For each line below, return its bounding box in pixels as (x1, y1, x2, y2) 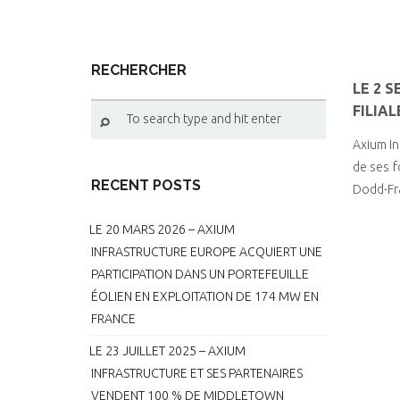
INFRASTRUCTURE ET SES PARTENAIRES (91, 366, 303, 380)
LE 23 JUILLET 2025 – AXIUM (89, 344, 246, 358)
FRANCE (91, 312, 136, 326)
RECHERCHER (91, 62, 187, 79)
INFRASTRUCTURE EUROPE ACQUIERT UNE (91, 245, 322, 259)
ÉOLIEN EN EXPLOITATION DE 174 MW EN (91, 289, 319, 304)
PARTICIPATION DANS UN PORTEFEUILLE (91, 267, 309, 281)
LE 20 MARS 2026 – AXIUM (89, 222, 235, 237)
